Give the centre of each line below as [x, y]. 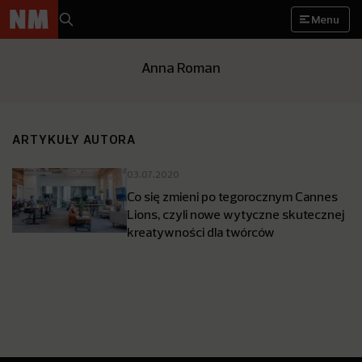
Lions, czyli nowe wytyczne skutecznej [236, 214]
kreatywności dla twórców [201, 232]
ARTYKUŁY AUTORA [74, 139]
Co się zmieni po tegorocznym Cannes [232, 196]
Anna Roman [181, 67]
